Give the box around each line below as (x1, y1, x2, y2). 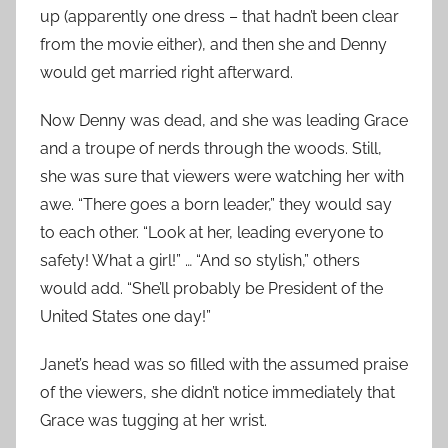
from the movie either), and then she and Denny (40, 35, 387, 54)
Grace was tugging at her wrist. (40, 411, 267, 430)
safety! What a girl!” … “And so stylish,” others (40, 251, 360, 270)
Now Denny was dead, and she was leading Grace (40, 111, 408, 130)
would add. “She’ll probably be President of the (40, 279, 383, 298)
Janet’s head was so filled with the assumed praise (40, 355, 408, 374)
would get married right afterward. (40, 63, 293, 82)
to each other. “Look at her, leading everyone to (40, 223, 384, 242)
